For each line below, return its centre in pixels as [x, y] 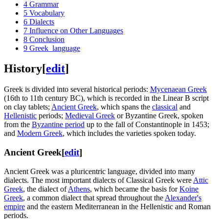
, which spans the [124, 107]
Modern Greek [40, 133]
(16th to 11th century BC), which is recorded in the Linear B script [106, 98]
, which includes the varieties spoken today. [129, 133]
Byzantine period [58, 125]
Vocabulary [47, 13]
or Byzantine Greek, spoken [159, 116]
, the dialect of [45, 189]
